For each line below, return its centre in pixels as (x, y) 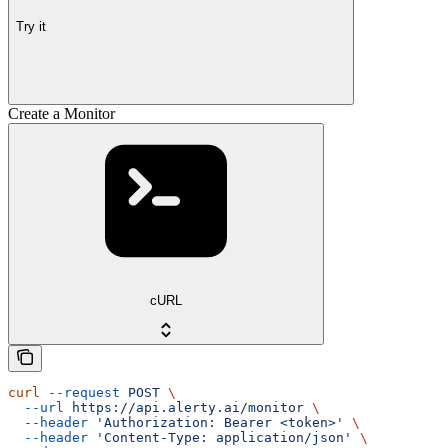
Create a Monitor (61, 114)
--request (80, 392)
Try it (31, 26)
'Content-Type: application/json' (220, 437)
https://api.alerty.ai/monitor (184, 407)
